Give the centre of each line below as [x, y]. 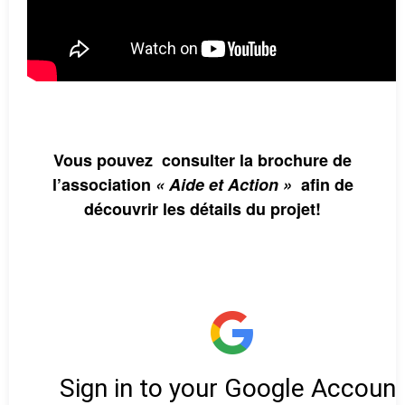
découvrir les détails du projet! [202, 209]
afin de [322, 185]
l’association [104, 185]
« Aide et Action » [223, 185]
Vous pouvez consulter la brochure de [202, 160]
